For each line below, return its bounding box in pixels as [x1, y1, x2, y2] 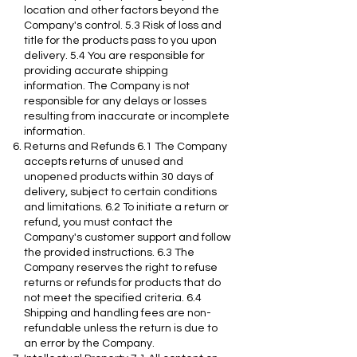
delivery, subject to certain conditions [24, 186, 217, 198]
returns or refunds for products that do [24, 277, 221, 288]
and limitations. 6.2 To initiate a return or [24, 201, 229, 213]
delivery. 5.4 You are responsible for [24, 49, 205, 61]
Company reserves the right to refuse [24, 261, 218, 273]
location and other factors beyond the [24, 4, 219, 16]
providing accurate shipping [24, 65, 168, 76]
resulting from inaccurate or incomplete [24, 110, 229, 122]
